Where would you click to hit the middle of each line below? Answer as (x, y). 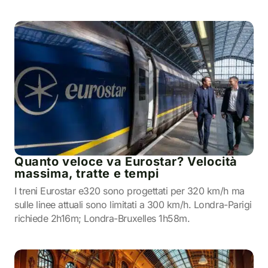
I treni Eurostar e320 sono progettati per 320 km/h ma (130, 191)
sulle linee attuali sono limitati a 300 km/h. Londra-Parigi (133, 205)
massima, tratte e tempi (87, 173)
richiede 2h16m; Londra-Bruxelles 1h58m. (102, 218)
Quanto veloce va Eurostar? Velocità (126, 162)
